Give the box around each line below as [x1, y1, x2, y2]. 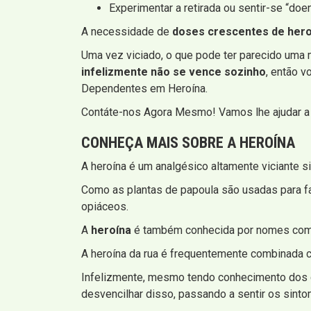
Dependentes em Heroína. [81, 81, 208, 95]
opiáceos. [81, 199, 128, 213]
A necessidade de [81, 24, 172, 38]
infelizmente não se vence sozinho [81, 65, 266, 78]
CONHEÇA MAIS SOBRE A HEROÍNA [81, 133, 295, 151]
